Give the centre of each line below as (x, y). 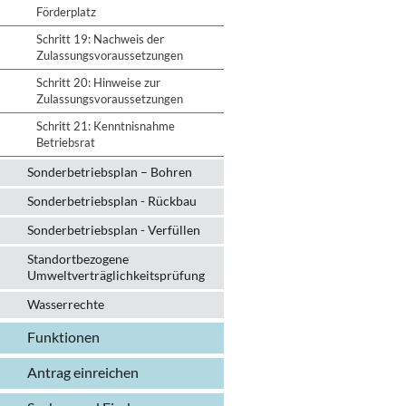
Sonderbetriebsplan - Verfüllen (114, 230)
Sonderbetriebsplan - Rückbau (112, 201)
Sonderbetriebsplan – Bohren (110, 172)
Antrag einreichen (83, 372)
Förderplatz (66, 12)
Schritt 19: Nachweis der (100, 39)
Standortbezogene (78, 259)
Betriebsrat (66, 142)
